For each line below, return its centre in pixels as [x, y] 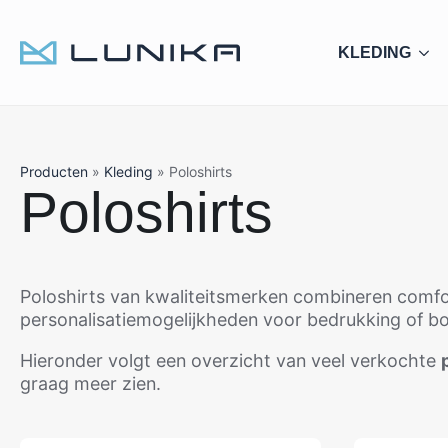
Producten [54, 171]
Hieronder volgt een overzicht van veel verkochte [230, 361]
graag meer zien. [90, 384]
